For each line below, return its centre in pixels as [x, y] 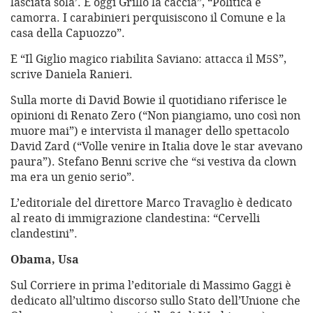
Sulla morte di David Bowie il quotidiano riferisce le [149, 100]
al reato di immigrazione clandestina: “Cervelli [135, 218]
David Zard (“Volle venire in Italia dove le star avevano [156, 146]
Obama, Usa [45, 260]
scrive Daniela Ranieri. [72, 74]
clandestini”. [44, 234]
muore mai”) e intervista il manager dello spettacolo [150, 131]
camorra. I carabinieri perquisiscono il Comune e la [148, 18]
